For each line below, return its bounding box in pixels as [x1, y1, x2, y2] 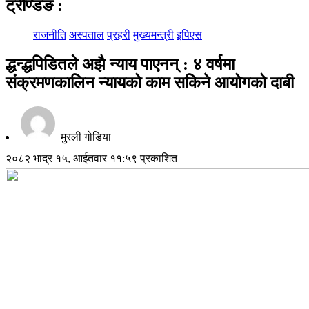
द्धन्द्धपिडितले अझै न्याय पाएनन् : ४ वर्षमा [6, 54, 235, 73]
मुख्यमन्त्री [133, 28, 174, 41]
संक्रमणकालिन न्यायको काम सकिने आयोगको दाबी [6, 73, 294, 92]
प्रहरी [107, 28, 130, 41]
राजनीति [33, 28, 66, 41]
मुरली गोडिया [58, 130, 111, 143]
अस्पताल [69, 28, 104, 41]
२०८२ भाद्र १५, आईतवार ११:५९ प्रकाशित [6, 152, 177, 164]
